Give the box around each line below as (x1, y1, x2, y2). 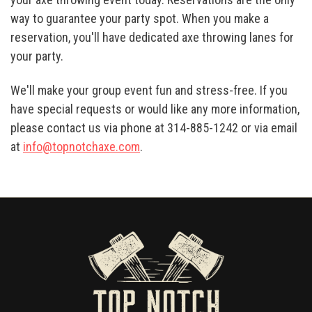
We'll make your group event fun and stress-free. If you (10, 83, 288, 98)
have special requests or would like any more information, (10, 102, 299, 117)
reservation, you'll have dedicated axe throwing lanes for (10, 29, 294, 45)
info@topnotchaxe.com (23, 139, 140, 155)
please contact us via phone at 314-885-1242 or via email (10, 120, 297, 136)
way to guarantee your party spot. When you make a (10, 10, 269, 26)
